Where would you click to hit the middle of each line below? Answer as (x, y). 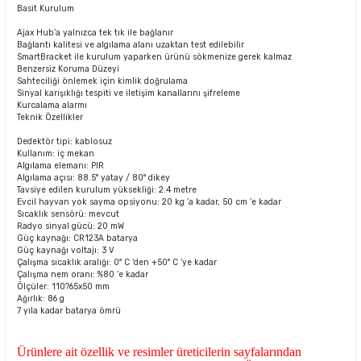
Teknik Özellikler (50, 117)
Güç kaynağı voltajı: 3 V (66, 250)
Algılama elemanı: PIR (60, 165)
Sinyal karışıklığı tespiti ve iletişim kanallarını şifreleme (129, 93)
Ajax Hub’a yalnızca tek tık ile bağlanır (95, 32)
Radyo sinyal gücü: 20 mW (71, 226)
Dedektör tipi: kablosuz (64, 141)
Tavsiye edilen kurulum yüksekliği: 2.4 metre (107, 189)
